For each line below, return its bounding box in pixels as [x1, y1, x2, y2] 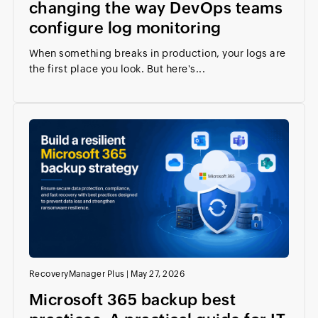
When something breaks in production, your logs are [28, 48, 286, 60]
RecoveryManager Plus [28, 269, 125, 280]
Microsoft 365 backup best [28, 291, 236, 309]
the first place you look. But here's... [28, 63, 206, 75]
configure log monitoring [28, 19, 221, 38]
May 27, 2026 [131, 269, 185, 280]
